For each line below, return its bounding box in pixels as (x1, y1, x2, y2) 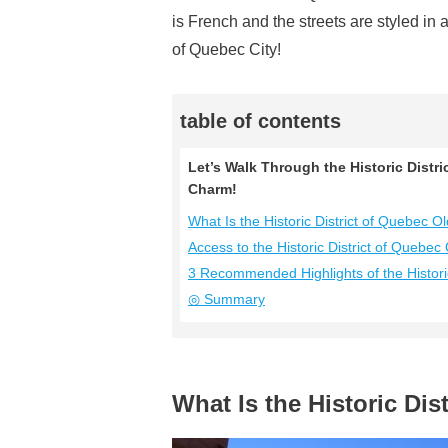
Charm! (188, 181, 237, 197)
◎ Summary (188, 291, 265, 307)
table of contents (180, 110, 341, 132)
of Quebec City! (172, 41, 281, 58)
